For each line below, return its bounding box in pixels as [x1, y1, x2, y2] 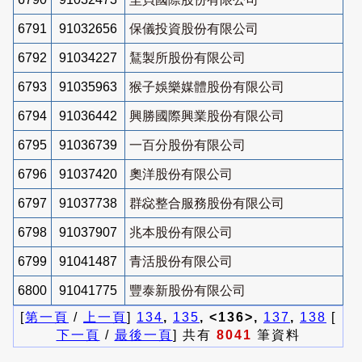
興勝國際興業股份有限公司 [129, 108, 284, 123]
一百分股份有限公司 [129, 137, 246, 152]
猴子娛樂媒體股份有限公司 [129, 79, 284, 94]
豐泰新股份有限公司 [129, 283, 246, 297]
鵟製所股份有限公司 [129, 50, 246, 65]
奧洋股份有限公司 [129, 166, 233, 181]
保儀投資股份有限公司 [129, 21, 259, 36]
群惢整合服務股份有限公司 [129, 196, 284, 210]
